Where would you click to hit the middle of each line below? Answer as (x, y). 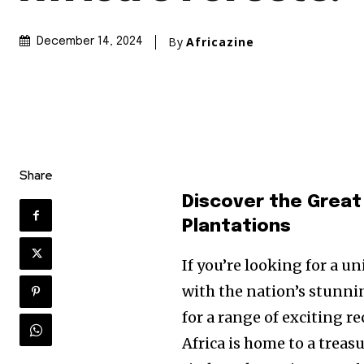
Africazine (220, 41)
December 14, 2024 (90, 42)
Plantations (237, 227)
